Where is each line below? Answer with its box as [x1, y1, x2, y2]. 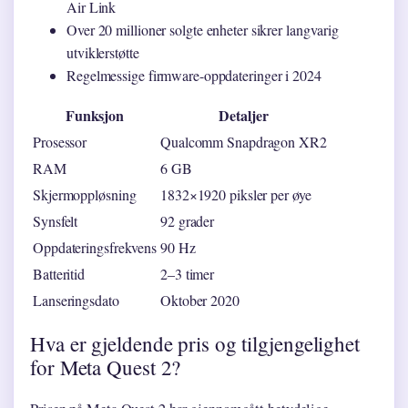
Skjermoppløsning [33, 185, 137, 205]
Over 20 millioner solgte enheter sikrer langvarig [66, 20, 340, 40]
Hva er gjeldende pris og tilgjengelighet [30, 330, 360, 358]
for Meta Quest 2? [30, 353, 181, 382]
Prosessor [33, 132, 87, 152]
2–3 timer [160, 264, 215, 284]
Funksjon [65, 105, 125, 127]
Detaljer [219, 105, 269, 127]
